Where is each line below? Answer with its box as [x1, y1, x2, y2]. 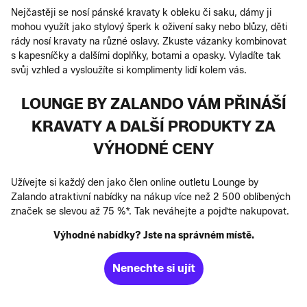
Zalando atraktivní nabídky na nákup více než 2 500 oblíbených [11, 191, 291, 203]
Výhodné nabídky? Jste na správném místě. [53, 229, 254, 241]
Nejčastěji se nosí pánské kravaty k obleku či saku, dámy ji [11, 6, 271, 19]
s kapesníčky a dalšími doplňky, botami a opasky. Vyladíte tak [11, 49, 281, 62]
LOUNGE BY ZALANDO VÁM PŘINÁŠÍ [21, 94, 286, 113]
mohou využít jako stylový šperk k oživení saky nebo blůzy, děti [11, 21, 287, 33]
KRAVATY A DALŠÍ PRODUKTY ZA [32, 116, 275, 136]
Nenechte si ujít [112, 261, 195, 275]
